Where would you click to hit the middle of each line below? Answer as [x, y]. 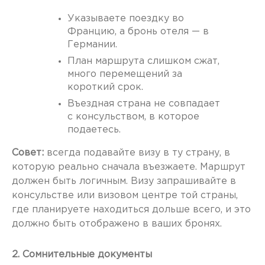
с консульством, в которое [133, 117]
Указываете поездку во [126, 19]
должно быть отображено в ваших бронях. [117, 224]
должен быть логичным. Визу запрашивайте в [124, 182]
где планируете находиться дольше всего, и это [131, 210]
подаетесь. [94, 130]
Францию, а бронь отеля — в [138, 32]
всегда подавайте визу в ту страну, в [137, 153]
